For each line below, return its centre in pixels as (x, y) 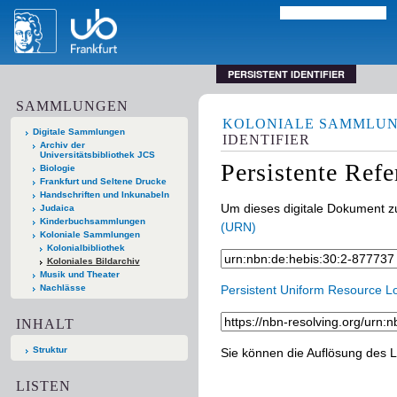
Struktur (50, 349)
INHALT (46, 323)
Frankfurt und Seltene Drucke (103, 181)
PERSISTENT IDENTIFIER (287, 74)
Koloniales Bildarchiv (93, 261)
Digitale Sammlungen (79, 131)
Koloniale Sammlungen (90, 234)
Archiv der (62, 144)
